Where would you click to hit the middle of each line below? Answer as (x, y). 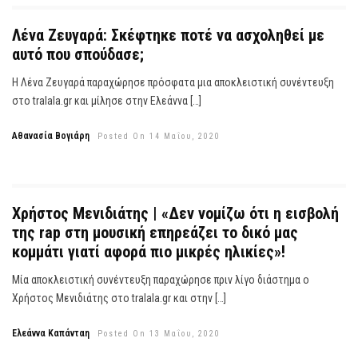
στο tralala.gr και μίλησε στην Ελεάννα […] (107, 101)
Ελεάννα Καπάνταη (51, 333)
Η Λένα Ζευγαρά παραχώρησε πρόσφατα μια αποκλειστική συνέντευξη (173, 83)
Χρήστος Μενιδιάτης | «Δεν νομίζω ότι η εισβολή (175, 213)
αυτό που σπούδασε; (78, 55)
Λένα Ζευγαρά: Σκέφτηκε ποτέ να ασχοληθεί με (168, 36)
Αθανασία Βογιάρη (51, 136)
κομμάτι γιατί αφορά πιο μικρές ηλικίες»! (149, 251)
